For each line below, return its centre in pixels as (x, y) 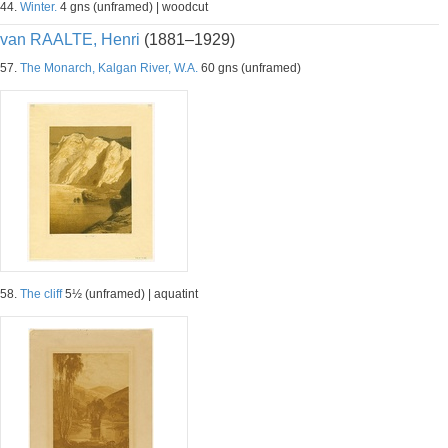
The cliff (41, 294)
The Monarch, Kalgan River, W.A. (109, 68)
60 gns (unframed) (249, 68)
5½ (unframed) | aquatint (130, 294)
